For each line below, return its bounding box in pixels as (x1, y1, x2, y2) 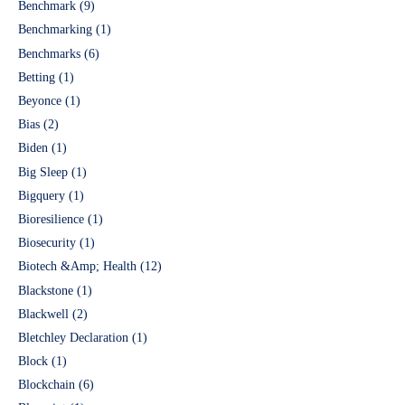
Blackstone (18, 283, 73, 297)
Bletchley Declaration (18, 330, 128, 344)
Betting (18, 70, 55, 84)
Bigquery (18, 188, 65, 202)
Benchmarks (18, 46, 80, 61)
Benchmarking (18, 23, 92, 37)
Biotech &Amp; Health (18, 259, 137, 274)
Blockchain (18, 378, 75, 392)
